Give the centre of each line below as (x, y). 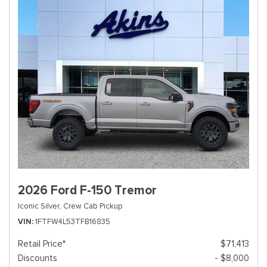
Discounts (38, 258)
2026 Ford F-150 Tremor (87, 190)
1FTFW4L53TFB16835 (73, 221)
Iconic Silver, (40, 206)
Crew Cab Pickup (93, 206)
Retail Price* (42, 244)
